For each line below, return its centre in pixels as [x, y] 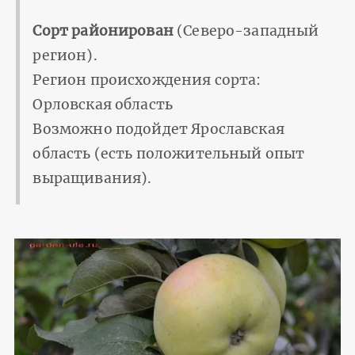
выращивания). [92, 178]
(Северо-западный [246, 31]
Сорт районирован [103, 31]
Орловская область [103, 104]
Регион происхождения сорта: [147, 80]
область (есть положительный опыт [169, 153]
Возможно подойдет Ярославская [158, 129]
